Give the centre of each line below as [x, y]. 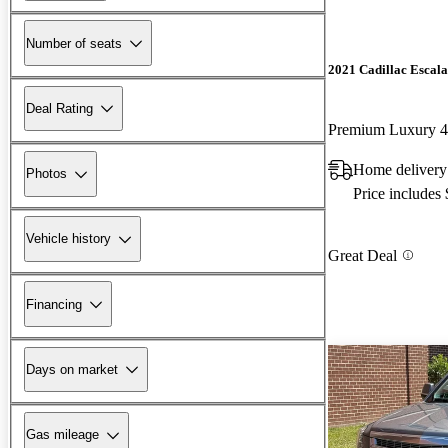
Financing [54, 304]
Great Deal [362, 255]
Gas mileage [62, 435]
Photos [46, 174]
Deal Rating [59, 108]
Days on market [72, 369]
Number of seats [74, 43]
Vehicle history [68, 239]
